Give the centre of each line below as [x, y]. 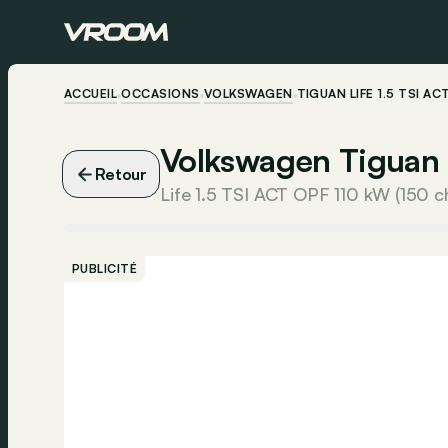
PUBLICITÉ [105, 268]
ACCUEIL [91, 93]
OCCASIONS [160, 93]
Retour [121, 174]
